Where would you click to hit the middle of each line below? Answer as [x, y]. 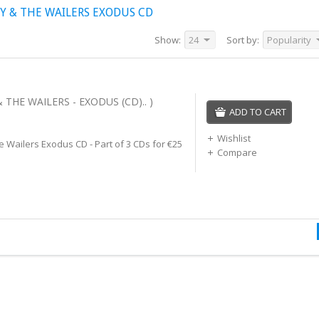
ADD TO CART [258, 112]
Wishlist [234, 138]
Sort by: [243, 40]
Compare [237, 152]
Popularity [289, 40]
